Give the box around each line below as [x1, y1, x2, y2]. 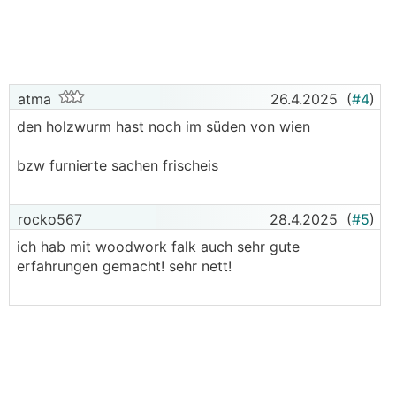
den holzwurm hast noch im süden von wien [17, 118, 310, 135]
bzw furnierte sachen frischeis [17, 156, 218, 174]
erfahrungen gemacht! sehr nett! [17, 257, 232, 275]
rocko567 [13, 210, 82, 228]
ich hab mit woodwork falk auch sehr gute [17, 238, 300, 255]
